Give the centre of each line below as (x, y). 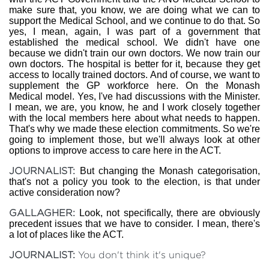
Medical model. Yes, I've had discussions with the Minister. (134, 96)
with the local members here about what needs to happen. (134, 118)
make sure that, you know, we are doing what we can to (134, 10)
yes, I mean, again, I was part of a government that (134, 32)
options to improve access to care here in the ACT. (115, 150)
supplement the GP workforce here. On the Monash (134, 86)
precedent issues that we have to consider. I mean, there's (134, 224)
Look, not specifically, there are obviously (170, 213)
